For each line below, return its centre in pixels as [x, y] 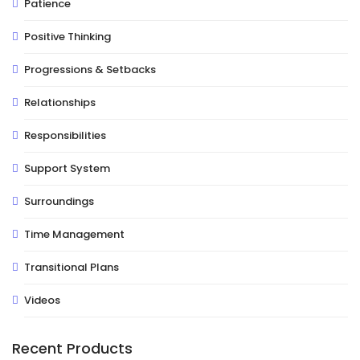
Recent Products [72, 348]
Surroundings [59, 201]
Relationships [60, 102]
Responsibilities [65, 135]
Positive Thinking [67, 37]
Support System [67, 168]
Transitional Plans [72, 267]
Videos [42, 300]
